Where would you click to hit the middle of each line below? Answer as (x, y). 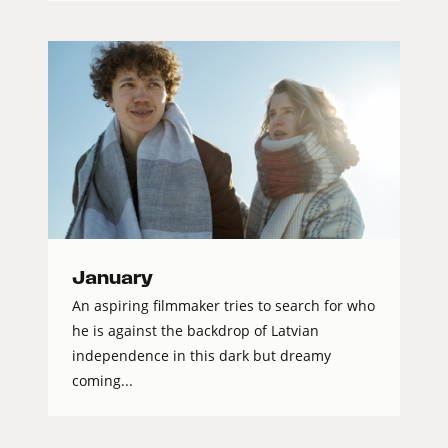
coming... (102, 381)
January (112, 278)
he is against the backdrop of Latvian (195, 331)
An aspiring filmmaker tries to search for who (223, 306)
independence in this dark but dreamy (201, 356)
